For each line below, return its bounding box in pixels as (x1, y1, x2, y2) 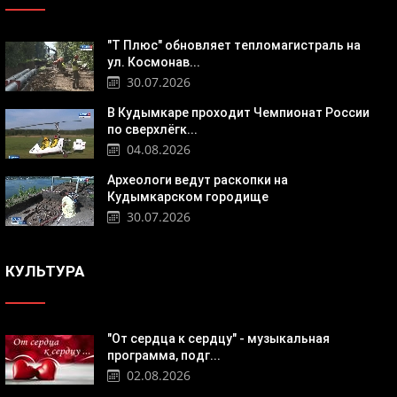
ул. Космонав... (107, 55, 200, 70)
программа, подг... (107, 348, 221, 363)
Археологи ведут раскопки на (107, 173, 288, 188)
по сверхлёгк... (107, 122, 198, 137)
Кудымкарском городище (107, 190, 269, 205)
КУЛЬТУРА (5, 262, 84, 281)
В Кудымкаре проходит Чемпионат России (107, 105, 370, 121)
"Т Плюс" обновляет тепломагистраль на (107, 38, 361, 53)
